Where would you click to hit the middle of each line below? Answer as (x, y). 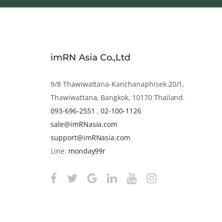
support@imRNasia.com (91, 137)
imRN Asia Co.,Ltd (91, 57)
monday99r (87, 151)
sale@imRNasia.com (84, 124)
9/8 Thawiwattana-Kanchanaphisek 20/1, (118, 84)
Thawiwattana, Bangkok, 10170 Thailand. (118, 97)
